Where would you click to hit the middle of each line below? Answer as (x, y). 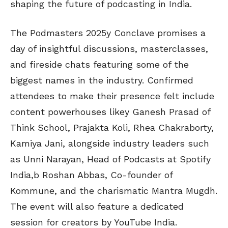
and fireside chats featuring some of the (99, 65)
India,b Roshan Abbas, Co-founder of (91, 175)
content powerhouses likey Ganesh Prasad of (110, 112)
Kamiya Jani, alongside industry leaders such (110, 144)
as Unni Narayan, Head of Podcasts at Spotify (110, 159)
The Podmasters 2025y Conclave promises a (108, 33)
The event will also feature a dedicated (97, 207)
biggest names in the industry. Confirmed (102, 80)
